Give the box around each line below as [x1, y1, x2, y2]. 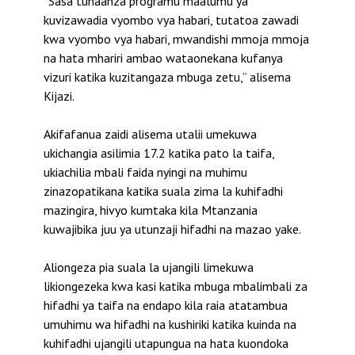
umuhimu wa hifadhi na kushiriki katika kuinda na [44, 316, 296, 333]
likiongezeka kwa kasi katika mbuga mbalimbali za [44, 278, 307, 295]
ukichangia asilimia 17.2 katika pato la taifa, [44, 145, 274, 162]
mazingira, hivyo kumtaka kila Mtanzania [44, 202, 258, 219]
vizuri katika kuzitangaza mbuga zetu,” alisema [44, 69, 291, 86]
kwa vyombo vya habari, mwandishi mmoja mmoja [44, 31, 309, 48]
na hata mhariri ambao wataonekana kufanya [44, 50, 283, 67]
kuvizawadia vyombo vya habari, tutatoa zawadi [44, 12, 299, 29]
